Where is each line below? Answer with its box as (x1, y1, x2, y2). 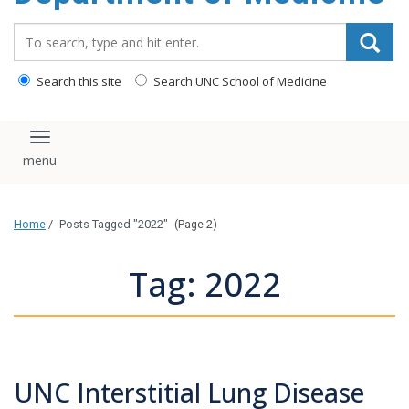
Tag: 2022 (128, 261, 281, 308)
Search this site (34, 73, 121, 89)
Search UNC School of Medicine (151, 73, 327, 89)
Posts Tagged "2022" (59, 217, 168, 232)
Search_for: (13, 22, 95, 42)
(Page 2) (172, 217, 217, 232)
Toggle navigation (38, 134, 176, 156)
